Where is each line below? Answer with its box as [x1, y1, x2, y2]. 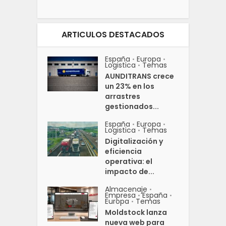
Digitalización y [105, 136, 163, 146]
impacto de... [105, 166, 155, 177]
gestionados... [105, 101, 159, 111]
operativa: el [105, 156, 153, 166]
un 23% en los [105, 81, 155, 91]
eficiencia [105, 146, 142, 156]
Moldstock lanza [105, 207, 167, 217]
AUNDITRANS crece [105, 71, 175, 81]
